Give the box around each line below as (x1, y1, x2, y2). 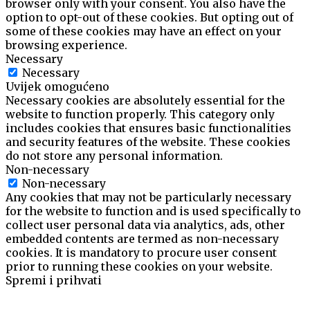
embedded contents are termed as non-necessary (6, 231, 279, 246)
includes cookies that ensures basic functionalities (6, 120, 291, 135)
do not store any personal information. (6, 148, 223, 163)
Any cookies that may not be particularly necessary (6, 190, 291, 204)
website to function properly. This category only (6, 107, 275, 121)
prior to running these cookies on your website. (6, 259, 273, 273)
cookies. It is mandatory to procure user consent (6, 245, 277, 259)
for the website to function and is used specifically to (6, 203, 301, 218)
